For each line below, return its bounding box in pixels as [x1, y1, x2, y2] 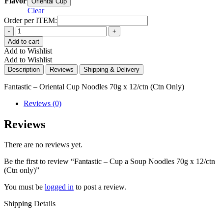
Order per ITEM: [4, 16, 57, 25]
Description [8, 65, 40, 73]
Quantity [3, 25, 30, 34]
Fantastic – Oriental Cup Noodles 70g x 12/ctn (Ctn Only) [4, 82, 184, 91]
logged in [45, 183, 74, 192]
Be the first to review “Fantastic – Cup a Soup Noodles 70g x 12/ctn [4, 157, 215, 166]
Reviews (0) [24, 99, 61, 108]
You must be [4, 183, 45, 192]
